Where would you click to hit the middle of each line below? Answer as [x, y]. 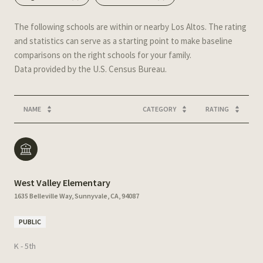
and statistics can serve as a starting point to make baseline [123, 41]
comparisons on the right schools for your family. [103, 55]
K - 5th [25, 246]
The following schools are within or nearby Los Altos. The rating [130, 26]
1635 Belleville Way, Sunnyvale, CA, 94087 [77, 195]
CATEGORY [159, 109]
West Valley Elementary [62, 182]
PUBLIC [30, 221]
